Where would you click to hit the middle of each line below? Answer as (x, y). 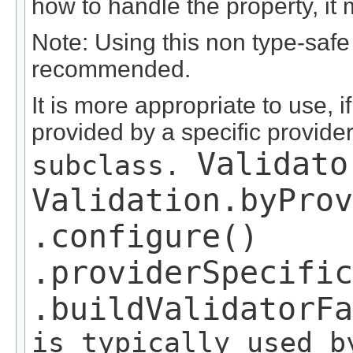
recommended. (111, 69)
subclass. (114, 165)
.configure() (145, 236)
